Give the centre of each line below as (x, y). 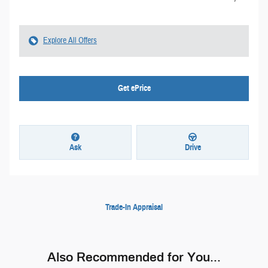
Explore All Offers (70, 41)
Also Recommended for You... (134, 257)
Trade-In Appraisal (134, 207)
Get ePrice (134, 89)
